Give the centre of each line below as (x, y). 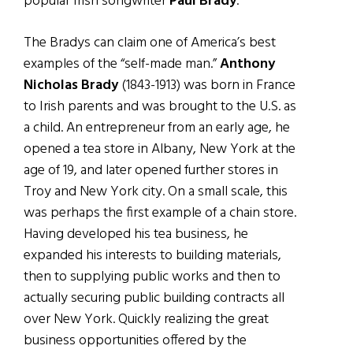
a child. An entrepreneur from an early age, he (157, 128)
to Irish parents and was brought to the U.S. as (160, 107)
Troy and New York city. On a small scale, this (156, 192)
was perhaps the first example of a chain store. (160, 214)
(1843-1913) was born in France (207, 86)
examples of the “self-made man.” (122, 65)
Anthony (247, 65)
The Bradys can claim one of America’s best (150, 43)
